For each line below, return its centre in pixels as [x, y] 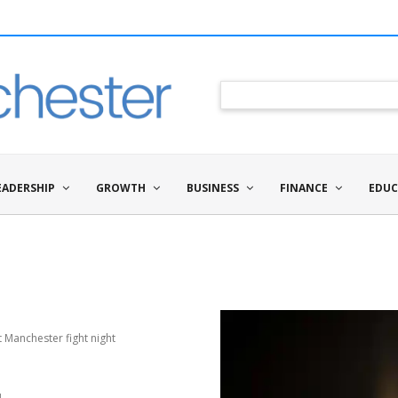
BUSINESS [213, 187]
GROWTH [121, 187]
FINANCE [304, 187]
